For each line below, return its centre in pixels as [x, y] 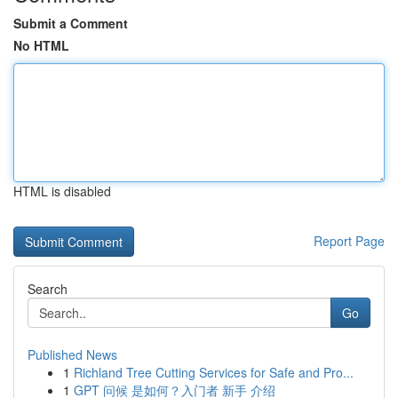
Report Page [349, 241]
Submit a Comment [71, 23]
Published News [72, 354]
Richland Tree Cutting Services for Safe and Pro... [214, 372]
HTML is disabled [62, 191]
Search [48, 289]
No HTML [41, 45]
